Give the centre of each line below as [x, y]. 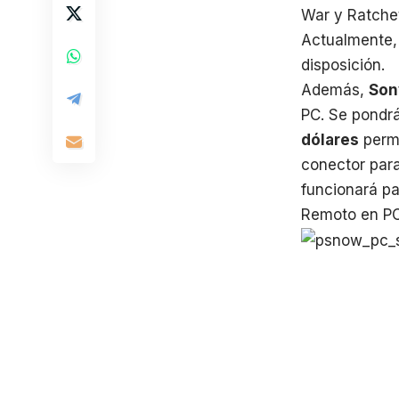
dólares [330, 139]
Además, [335, 90]
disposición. [343, 65]
